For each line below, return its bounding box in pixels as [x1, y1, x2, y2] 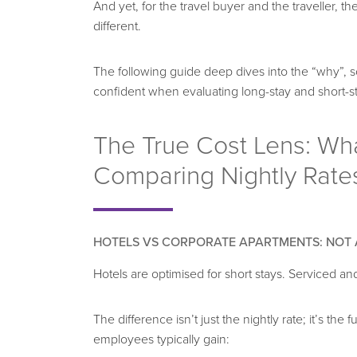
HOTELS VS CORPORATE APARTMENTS [93, 233, 320, 250]
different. [93, 18, 141, 34]
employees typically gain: [93, 331, 229, 347]
